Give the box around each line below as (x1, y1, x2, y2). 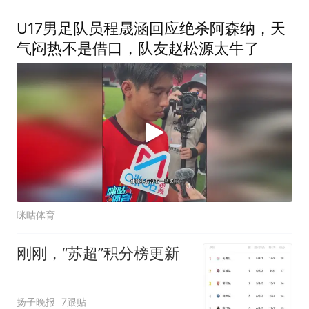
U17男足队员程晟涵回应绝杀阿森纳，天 (16, 19, 286, 37)
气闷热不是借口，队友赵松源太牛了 (16, 39, 259, 57)
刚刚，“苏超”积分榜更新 (16, 244, 179, 263)
